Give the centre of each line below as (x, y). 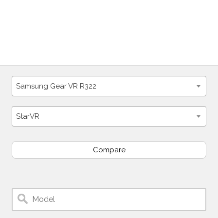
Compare (109, 150)
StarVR (28, 116)
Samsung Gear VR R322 (56, 86)
